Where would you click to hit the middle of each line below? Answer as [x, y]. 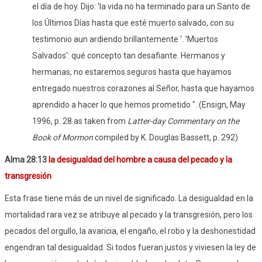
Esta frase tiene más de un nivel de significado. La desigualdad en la [129, 198]
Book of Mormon [63, 137]
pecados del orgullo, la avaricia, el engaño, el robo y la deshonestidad [130, 231]
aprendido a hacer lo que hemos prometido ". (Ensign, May [139, 104]
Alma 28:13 [27, 159]
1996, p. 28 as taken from [80, 121]
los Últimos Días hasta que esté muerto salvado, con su [133, 23]
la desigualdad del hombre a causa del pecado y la [140, 159]
